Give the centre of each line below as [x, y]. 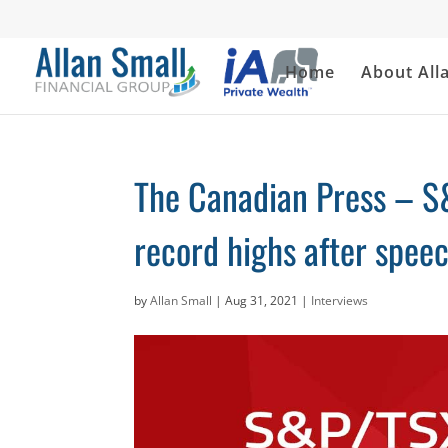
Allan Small [181, 300]
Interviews [340, 300]
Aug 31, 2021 [262, 300]
